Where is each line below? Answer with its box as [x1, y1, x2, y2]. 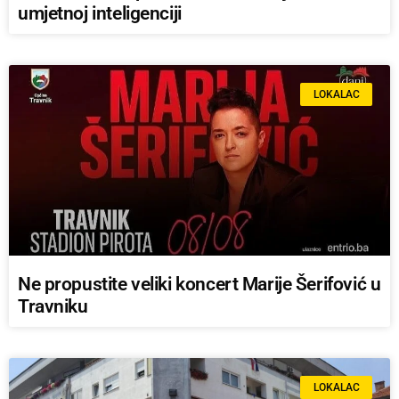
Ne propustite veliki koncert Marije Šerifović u [18, 273, 381, 296]
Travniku [18, 296, 88, 318]
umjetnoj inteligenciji [18, 3, 182, 25]
